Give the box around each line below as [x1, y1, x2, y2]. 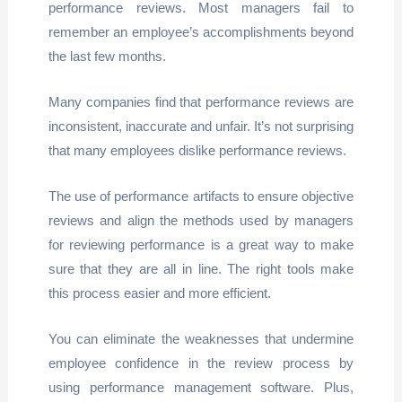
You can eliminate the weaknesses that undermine [48, 331, 354, 346]
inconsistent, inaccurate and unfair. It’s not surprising [48, 118, 354, 134]
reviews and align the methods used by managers [48, 213, 354, 228]
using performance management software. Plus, [48, 380, 354, 395]
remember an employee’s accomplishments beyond [48, 24, 354, 39]
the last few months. [48, 48, 166, 64]
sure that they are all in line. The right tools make [48, 261, 354, 276]
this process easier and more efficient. [48, 285, 271, 301]
